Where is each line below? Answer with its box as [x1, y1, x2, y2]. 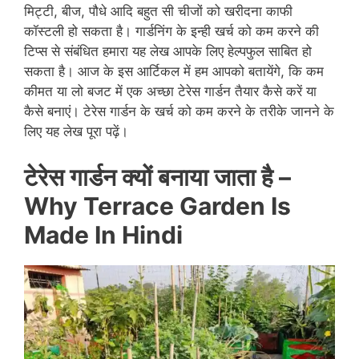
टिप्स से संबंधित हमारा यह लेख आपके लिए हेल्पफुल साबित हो [24, 43, 312, 60]
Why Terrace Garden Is [24, 191, 291, 220]
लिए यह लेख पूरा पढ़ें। [24, 123, 128, 140]
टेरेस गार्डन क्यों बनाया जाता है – [24, 162, 291, 192]
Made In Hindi [24, 220, 183, 249]
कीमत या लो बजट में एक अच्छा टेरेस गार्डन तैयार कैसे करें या [24, 83, 317, 100]
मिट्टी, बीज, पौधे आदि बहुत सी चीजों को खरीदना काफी [24, 3, 292, 20]
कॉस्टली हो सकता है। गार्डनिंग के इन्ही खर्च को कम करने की [24, 23, 319, 40]
